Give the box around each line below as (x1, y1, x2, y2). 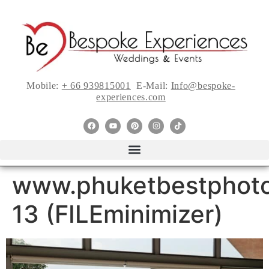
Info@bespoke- (171, 80, 235, 91)
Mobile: (26, 80, 62, 91)
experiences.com (96, 91, 166, 102)
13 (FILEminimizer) (12, 199, 223, 229)
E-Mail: (130, 80, 171, 91)
